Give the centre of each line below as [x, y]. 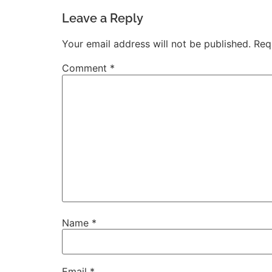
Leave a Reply [103, 19]
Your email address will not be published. [156, 44]
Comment [86, 68]
